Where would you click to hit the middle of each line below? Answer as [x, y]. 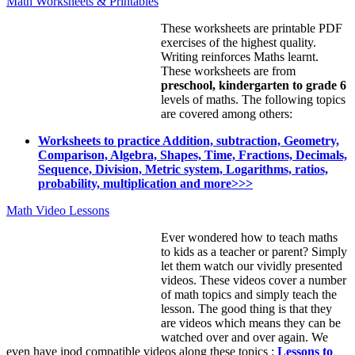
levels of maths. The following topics [253, 99]
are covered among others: [227, 113]
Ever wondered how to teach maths [249, 237]
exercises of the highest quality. [239, 42]
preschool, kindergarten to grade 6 [254, 85]
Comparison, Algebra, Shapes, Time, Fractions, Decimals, [193, 155]
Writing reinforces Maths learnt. [240, 56]
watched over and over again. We [244, 337]
